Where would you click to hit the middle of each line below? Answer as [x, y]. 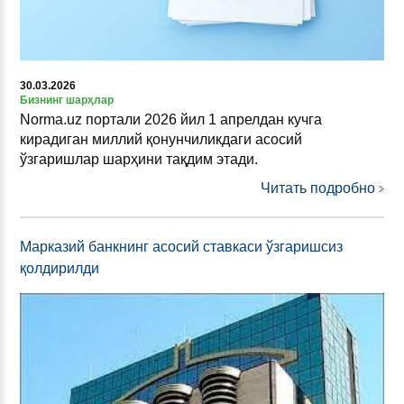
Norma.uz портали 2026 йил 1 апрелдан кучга [171, 119]
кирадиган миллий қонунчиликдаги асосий [161, 139]
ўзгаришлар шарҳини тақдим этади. [139, 159]
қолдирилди [60, 268]
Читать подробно [318, 188]
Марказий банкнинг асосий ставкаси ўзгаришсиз [181, 246]
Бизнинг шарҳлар [67, 100]
